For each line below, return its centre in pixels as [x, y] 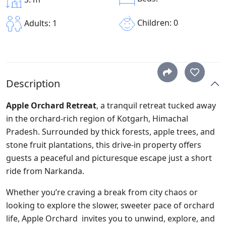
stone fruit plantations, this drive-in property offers [104, 145]
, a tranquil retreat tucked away [156, 105]
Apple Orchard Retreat [51, 105]
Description [33, 83]
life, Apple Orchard [43, 218]
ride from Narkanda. [45, 171]
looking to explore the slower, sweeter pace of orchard [110, 205]
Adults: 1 [40, 23]
